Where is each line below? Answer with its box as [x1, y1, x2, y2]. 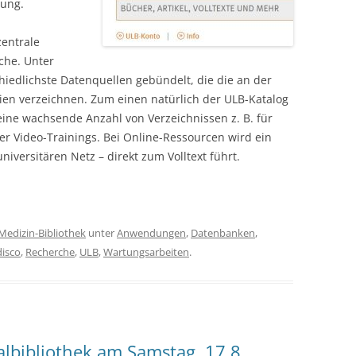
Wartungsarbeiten [103, 244, 189, 259]
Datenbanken [191, 225, 255, 240]
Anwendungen [117, 225, 186, 240]
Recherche [25, 244, 75, 259]
